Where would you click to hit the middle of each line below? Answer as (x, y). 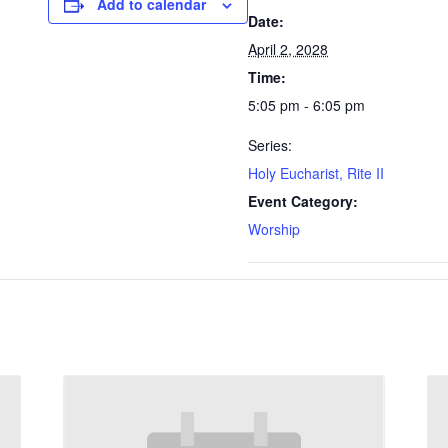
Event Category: (303, 201)
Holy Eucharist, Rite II (316, 173)
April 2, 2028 (288, 49)
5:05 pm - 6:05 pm (306, 105)
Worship (274, 229)
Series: (270, 145)
